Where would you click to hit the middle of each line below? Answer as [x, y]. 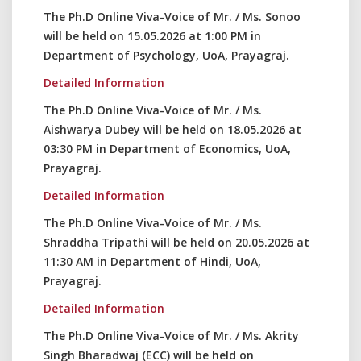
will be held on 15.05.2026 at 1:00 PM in [152, 36]
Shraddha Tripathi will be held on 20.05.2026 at [176, 242]
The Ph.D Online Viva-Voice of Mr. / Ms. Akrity [171, 336]
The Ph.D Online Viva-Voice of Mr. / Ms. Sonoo [172, 17]
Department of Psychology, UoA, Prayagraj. [166, 55]
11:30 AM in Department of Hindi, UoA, [152, 261]
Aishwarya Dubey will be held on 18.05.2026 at [172, 129]
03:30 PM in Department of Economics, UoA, [167, 149]
